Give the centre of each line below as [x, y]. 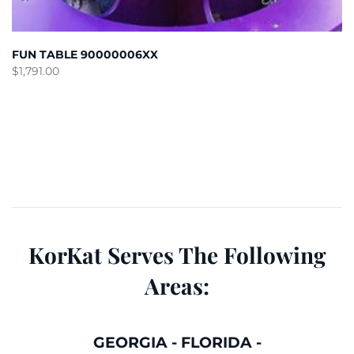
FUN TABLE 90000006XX [85, 55]
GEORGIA [130, 343]
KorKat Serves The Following [177, 255]
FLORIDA [216, 343]
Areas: [177, 286]
